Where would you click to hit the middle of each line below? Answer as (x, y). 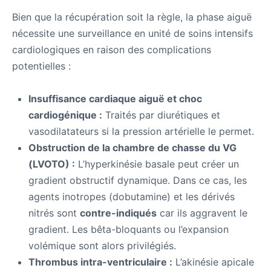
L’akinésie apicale (213, 262)
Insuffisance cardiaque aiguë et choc (115, 99)
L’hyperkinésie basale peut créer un (157, 164)
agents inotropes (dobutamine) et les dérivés (132, 197)
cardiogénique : (65, 115)
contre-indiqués (118, 213)
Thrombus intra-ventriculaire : (100, 262)
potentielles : (41, 66)
